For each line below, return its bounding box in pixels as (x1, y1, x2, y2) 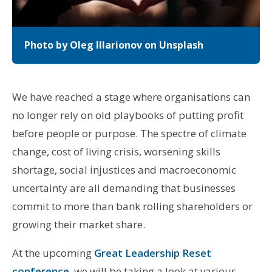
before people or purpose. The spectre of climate (12, 126, 246, 141)
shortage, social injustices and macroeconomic (12, 163, 236, 177)
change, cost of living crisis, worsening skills (12, 144, 220, 159)
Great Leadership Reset (93, 246, 211, 260)
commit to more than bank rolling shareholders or (12, 199, 253, 214)
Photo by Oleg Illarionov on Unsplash (24, 38, 203, 52)
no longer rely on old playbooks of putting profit (12, 108, 243, 123)
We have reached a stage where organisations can (12, 90, 250, 104)
